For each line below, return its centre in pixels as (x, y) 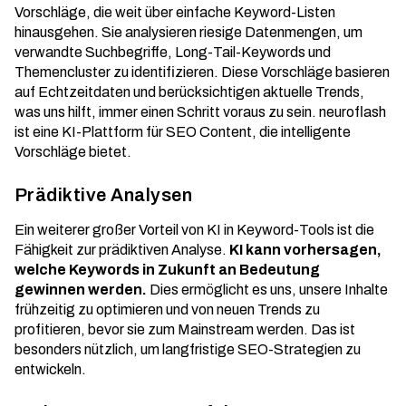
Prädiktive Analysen (104, 195)
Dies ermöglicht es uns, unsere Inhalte (267, 290)
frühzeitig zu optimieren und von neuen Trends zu (167, 309)
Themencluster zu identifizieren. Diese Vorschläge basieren (202, 72)
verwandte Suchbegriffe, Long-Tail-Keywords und (173, 52)
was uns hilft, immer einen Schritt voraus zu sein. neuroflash (200, 112)
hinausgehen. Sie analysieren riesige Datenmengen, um (188, 32)
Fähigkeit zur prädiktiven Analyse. (122, 250)
